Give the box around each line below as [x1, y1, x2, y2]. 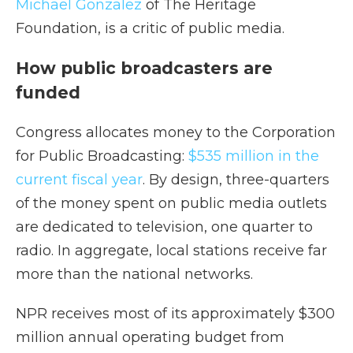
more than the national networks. [16, 266, 253, 283]
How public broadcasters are [16, 58, 273, 78]
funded [16, 83, 80, 102]
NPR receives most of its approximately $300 [16, 305, 335, 322]
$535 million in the [188, 147, 319, 165]
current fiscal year [16, 171, 143, 188]
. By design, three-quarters [143, 171, 329, 188]
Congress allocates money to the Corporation [16, 124, 336, 141]
